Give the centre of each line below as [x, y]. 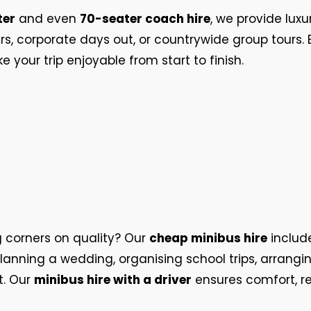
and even [48, 19]
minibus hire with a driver [113, 280]
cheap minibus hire [208, 238]
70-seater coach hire [145, 19]
